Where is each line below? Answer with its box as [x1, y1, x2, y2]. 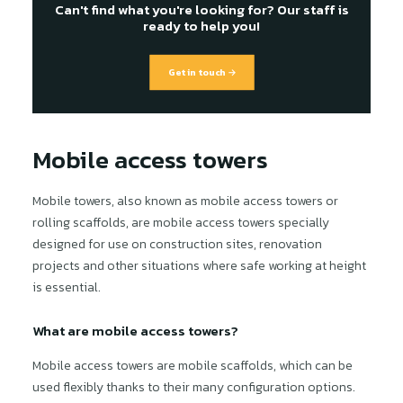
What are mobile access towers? [32, 320, 238, 341]
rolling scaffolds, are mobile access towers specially [32, 213, 329, 232]
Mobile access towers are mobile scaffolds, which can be [32, 356, 353, 375]
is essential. [32, 278, 101, 297]
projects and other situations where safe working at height [32, 256, 366, 275]
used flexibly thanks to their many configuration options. [32, 378, 355, 397]
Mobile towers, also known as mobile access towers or [32, 192, 338, 210]
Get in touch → [167, 65, 236, 80]
